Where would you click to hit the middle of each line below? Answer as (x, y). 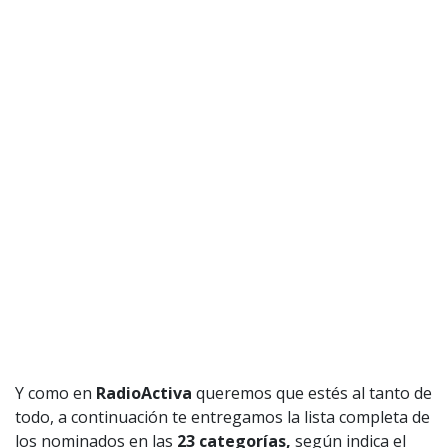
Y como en (55, 392)
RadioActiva (144, 392)
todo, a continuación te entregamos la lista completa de (222, 416)
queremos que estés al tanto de (312, 392)
